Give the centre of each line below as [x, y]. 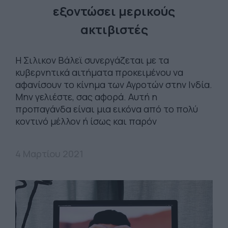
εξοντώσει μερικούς [114, 11]
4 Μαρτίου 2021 [49, 153]
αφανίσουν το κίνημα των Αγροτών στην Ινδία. [114, 84]
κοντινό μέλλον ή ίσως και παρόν [88, 121]
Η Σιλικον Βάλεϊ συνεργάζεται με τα [92, 60]
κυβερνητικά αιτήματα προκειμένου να [99, 72]
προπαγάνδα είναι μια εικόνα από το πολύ [107, 109]
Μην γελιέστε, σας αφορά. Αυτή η [86, 96]
